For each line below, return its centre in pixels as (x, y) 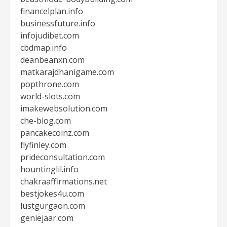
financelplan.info (52, 11)
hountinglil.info (49, 169)
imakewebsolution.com (64, 108)
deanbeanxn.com (52, 60)
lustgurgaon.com (53, 206)
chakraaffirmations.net (64, 181)
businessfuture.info (58, 23)
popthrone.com (50, 84)
